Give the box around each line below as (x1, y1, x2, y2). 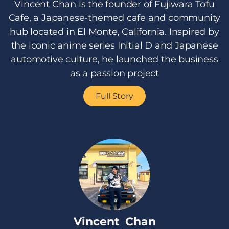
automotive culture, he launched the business (11, 54, 218, 65)
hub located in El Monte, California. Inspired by (10, 26, 219, 38)
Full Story (96, 91, 133, 101)
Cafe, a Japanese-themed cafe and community (8, 12, 221, 24)
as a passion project (70, 67, 159, 79)
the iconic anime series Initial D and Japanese (11, 40, 218, 52)
